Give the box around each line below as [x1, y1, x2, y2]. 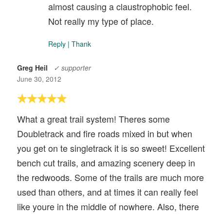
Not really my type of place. [48, 14, 154, 27]
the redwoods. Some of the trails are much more [17, 170, 204, 183]
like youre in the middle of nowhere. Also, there [17, 200, 199, 213]
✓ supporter [54, 62, 91, 73]
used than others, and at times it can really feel [17, 185, 198, 198]
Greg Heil [17, 62, 48, 73]
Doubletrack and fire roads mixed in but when [17, 127, 192, 140]
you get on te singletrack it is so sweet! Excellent [17, 141, 205, 154]
